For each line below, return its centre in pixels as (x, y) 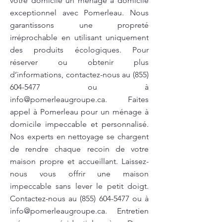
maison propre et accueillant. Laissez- (79, 161)
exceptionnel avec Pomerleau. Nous (79, 13)
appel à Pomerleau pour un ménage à (79, 112)
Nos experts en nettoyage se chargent (79, 137)
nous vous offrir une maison (79, 174)
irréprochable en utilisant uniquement (79, 37)
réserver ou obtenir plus (79, 62)
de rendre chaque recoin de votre (79, 149)
